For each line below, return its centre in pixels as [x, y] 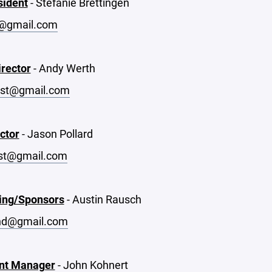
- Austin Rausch [103, 199]
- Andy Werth [63, 68]
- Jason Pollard [56, 134]
